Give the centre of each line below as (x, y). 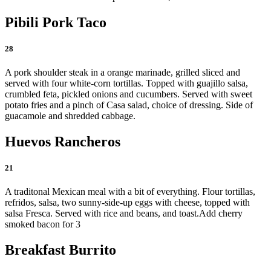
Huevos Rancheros (63, 141)
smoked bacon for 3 (43, 224)
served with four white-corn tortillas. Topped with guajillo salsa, (126, 83)
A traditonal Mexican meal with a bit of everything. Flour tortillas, (130, 192)
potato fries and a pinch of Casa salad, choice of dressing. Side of (129, 105)
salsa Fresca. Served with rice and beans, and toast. (102, 214)
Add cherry (221, 214)
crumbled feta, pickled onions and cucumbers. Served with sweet (129, 94)
